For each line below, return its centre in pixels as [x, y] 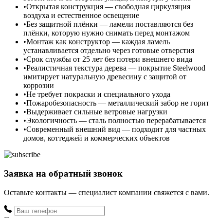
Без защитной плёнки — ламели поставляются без [110, 24]
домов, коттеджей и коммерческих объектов [97, 138]
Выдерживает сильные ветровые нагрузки [97, 112]
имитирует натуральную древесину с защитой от [105, 77]
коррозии [39, 86]
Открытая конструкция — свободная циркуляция [108, 7]
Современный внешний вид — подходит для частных [116, 129]
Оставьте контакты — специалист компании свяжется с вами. [107, 192]
